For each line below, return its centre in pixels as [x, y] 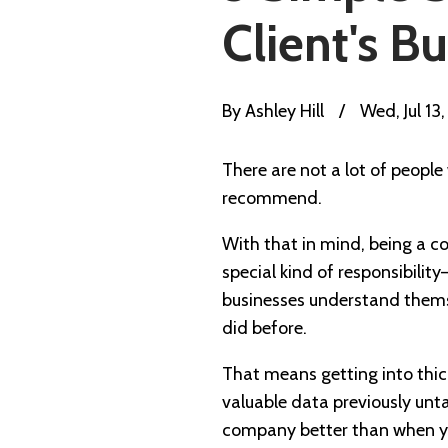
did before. [264, 328]
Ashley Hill [282, 111]
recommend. [272, 198]
